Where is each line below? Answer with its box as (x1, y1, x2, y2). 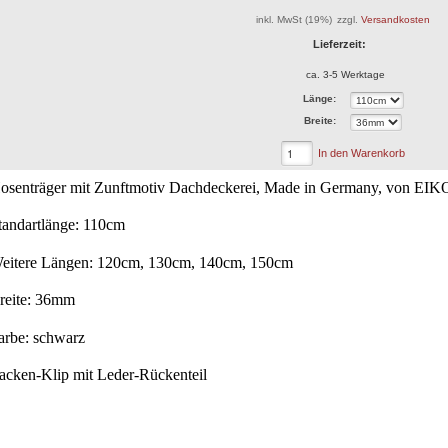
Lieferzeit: (313, 37, 369, 50)
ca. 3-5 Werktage (305, 68, 385, 80)
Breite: (304, 115, 337, 127)
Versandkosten (361, 13, 430, 25)
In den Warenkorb (317, 146, 405, 159)
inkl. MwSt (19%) (256, 13, 332, 25)
